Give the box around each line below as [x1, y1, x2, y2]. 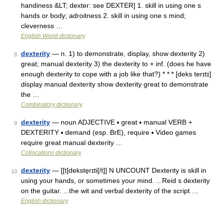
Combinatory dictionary [21, 101, 82, 108]
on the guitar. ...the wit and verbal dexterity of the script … [21, 187, 199, 195]
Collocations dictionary [21, 149, 81, 156]
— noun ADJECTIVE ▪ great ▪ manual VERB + [50, 118, 192, 126]
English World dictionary [21, 33, 85, 39]
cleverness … [21, 22, 63, 30]
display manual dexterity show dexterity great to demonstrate [21, 80, 208, 88]
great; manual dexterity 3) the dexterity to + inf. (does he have [21, 60, 211, 68]
